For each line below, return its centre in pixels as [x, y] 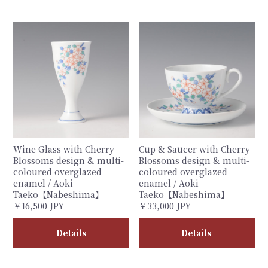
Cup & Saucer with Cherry [194, 149]
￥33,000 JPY [165, 206]
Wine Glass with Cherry [64, 149]
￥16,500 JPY [39, 206]
